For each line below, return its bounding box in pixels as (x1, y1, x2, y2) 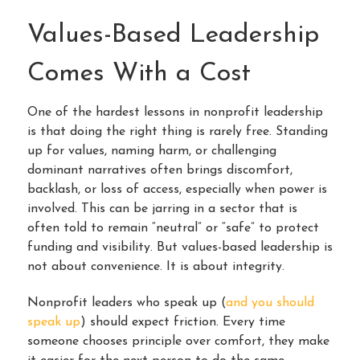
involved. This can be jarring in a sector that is (27, 202, 297, 216)
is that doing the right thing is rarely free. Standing (27, 125, 328, 139)
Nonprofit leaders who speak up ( (27, 296, 226, 309)
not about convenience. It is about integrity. (27, 260, 284, 274)
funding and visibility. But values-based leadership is (27, 241, 333, 255)
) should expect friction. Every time (80, 315, 285, 329)
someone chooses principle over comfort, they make (27, 334, 329, 348)
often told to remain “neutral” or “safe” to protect (27, 222, 319, 235)
